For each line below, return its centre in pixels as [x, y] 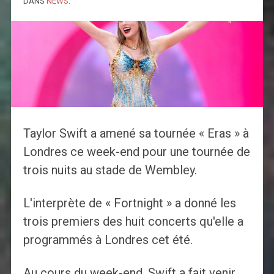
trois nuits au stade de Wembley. [110, 170]
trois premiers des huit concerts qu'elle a [133, 222]
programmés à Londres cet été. [108, 240]
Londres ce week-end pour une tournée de [136, 152]
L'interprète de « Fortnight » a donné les [129, 203]
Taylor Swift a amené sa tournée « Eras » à [136, 134]
